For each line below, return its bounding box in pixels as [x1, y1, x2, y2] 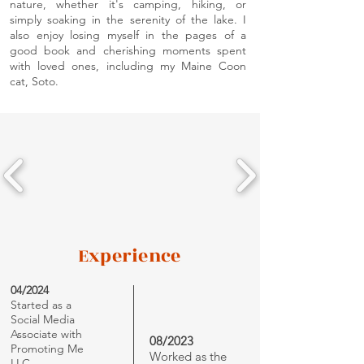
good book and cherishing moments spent [10, 43, 246, 58]
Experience [78, 242, 181, 270]
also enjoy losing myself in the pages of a [10, 28, 246, 42]
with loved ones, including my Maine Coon [10, 58, 246, 73]
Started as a [11, 297, 71, 312]
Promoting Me [11, 341, 84, 356]
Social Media [11, 312, 75, 327]
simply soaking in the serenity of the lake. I [10, 12, 246, 27]
